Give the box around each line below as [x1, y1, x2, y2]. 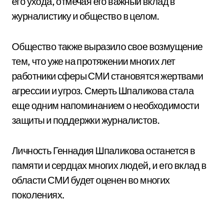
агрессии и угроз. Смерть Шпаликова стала [12, 84, 193, 97]
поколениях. [12, 189, 65, 201]
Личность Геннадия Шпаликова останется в [12, 144, 195, 157]
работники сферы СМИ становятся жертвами [12, 70, 203, 82]
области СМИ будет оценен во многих [12, 174, 170, 186]
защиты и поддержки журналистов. [12, 114, 160, 126]
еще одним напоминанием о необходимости [12, 99, 199, 111]
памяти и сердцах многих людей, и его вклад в [12, 159, 207, 171]
